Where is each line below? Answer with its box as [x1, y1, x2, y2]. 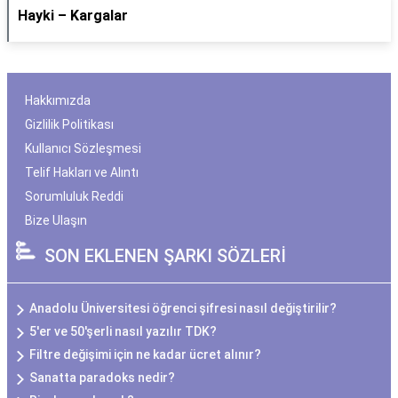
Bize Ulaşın [25, 213, 87, 227]
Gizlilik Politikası [25, 117, 114, 131]
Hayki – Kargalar [18, 7, 128, 24]
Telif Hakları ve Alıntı [25, 165, 139, 179]
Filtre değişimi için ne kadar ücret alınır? [29, 347, 261, 362]
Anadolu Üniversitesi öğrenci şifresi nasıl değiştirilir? [29, 301, 337, 315]
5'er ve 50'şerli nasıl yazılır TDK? [29, 324, 217, 338]
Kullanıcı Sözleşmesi [25, 141, 141, 155]
